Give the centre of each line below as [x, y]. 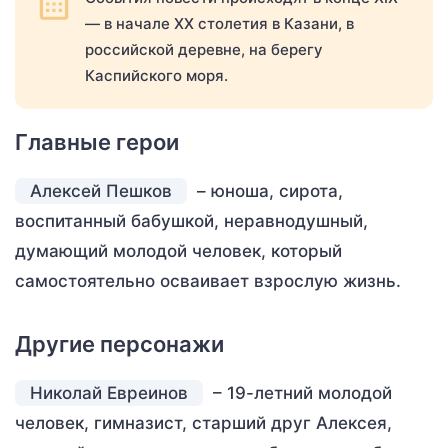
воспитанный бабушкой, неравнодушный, [191, 221]
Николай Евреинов [109, 393]
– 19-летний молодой [300, 393]
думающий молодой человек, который [178, 251]
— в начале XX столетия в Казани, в [219, 23]
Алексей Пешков [101, 191]
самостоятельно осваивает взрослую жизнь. [208, 281]
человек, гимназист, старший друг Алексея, [203, 423]
